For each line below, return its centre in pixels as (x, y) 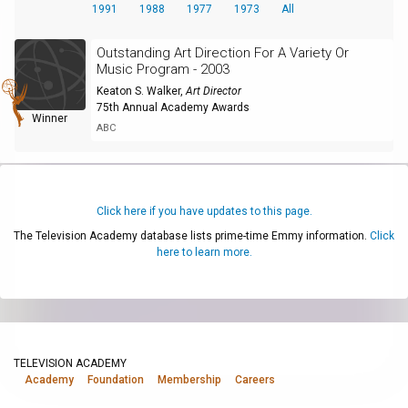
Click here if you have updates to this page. (204, 211)
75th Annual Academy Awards (173, 107)
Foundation (116, 380)
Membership (189, 380)
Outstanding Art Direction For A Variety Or (222, 52)
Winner (50, 118)
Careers (255, 380)
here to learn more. (204, 252)
